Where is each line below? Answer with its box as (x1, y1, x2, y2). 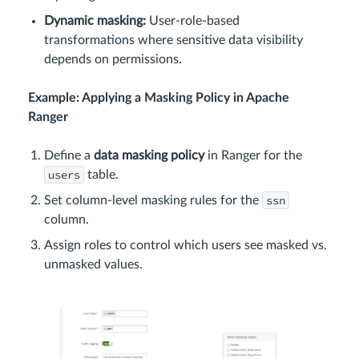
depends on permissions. (44, 53, 182, 67)
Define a (44, 149, 94, 163)
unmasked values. (44, 258, 143, 272)
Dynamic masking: (44, 14, 146, 28)
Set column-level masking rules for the (44, 194, 262, 208)
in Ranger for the (204, 149, 302, 163)
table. (84, 168, 119, 182)
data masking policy (94, 149, 204, 163)
